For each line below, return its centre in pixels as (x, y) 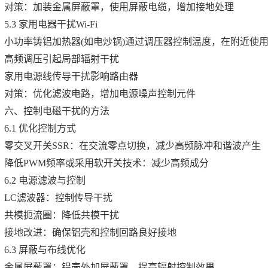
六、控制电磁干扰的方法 (57, 111)
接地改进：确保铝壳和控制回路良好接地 (90, 232)
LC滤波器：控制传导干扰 (58, 198)
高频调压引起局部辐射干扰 (62, 59)
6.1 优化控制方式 (40, 128)
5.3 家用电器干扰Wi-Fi (51, 24)
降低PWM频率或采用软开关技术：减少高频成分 (106, 163)
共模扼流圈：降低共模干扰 (62, 215)
